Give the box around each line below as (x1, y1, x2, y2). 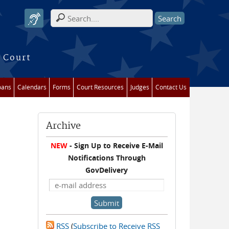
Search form (51, 18, 106, 30)
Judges (130, 83, 149, 91)
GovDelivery (85, 166, 128, 175)
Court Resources (77, 83, 124, 91)
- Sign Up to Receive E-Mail (67, 141, 163, 150)
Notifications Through (67, 153, 146, 163)
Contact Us (155, 83, 187, 91)
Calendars (17, 83, 47, 91)
